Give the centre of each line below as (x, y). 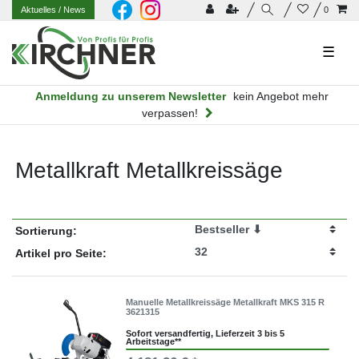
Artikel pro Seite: (61, 253)
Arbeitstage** (154, 342)
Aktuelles (40, 10)
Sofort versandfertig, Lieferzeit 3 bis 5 (206, 334)
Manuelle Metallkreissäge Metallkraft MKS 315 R (226, 302)
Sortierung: (46, 230)
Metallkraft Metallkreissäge (149, 170)
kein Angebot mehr (280, 96)
